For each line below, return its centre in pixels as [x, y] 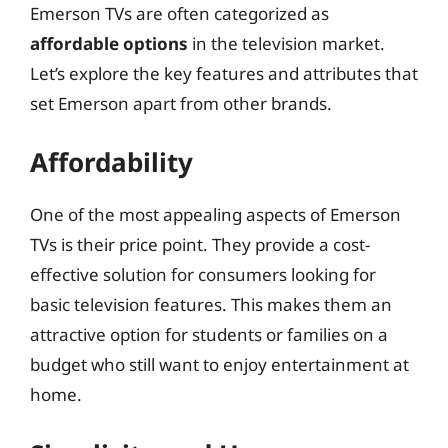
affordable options [109, 43]
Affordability [111, 162]
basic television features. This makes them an [211, 304]
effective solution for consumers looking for [203, 274]
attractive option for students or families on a [209, 334]
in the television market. [286, 43]
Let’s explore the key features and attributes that [224, 73]
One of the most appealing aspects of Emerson [215, 214]
